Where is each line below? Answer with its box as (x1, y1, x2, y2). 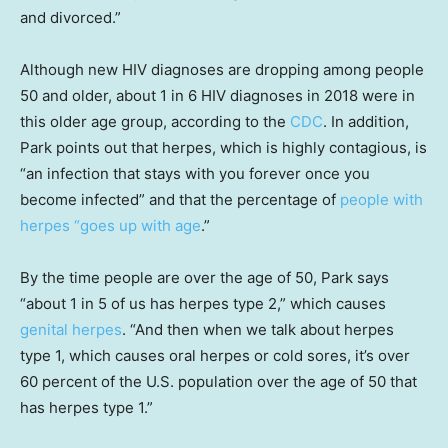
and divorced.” (20, 8, 121, 28)
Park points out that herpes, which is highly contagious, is (20, 138, 427, 158)
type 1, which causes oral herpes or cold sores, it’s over (20, 346, 410, 366)
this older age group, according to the (20, 112, 290, 132)
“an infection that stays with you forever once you (20, 164, 370, 184)
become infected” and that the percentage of (20, 190, 340, 210)
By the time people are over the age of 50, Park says (20, 268, 389, 288)
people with (340, 190, 423, 210)
